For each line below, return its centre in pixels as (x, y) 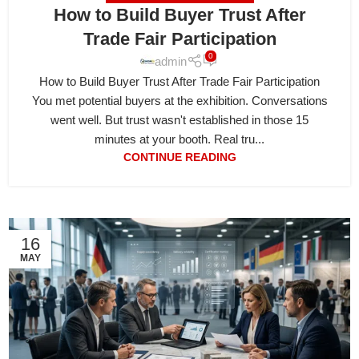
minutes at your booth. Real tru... (179, 139)
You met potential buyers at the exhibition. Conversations (179, 101)
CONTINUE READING (179, 158)
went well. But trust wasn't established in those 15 (179, 120)
